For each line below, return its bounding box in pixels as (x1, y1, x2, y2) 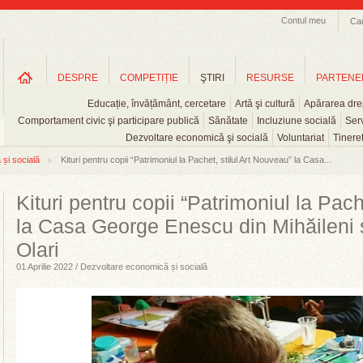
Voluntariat (277, 132, 324, 143)
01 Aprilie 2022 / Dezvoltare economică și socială (16, 262, 207, 271)
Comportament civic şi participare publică (17, 115, 199, 126)
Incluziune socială (256, 115, 336, 126)
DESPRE (58, 72, 98, 83)
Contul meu (281, 15, 326, 25)
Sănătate (207, 115, 248, 126)
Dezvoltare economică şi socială (126, 132, 268, 143)
